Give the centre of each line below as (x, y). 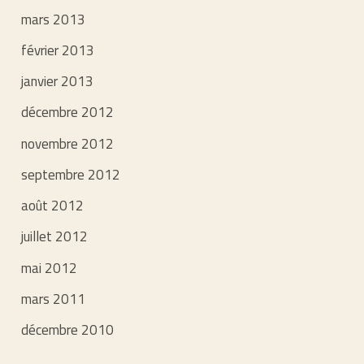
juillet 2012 (55, 237)
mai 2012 (50, 268)
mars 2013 (54, 19)
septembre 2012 (71, 174)
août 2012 (53, 206)
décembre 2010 (68, 330)
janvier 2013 (58, 82)
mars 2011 (54, 299)
